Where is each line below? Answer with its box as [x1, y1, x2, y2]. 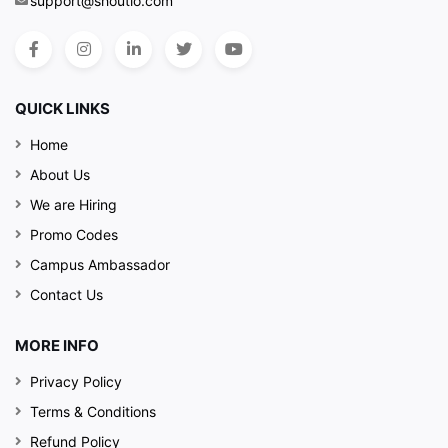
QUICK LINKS [15, 99, 110, 119]
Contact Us [30, 286, 103, 304]
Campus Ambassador [30, 256, 170, 274]
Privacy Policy [30, 373, 122, 391]
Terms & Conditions [30, 403, 156, 421]
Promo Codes [30, 226, 118, 244]
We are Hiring [30, 196, 117, 214]
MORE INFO [15, 336, 99, 356]
